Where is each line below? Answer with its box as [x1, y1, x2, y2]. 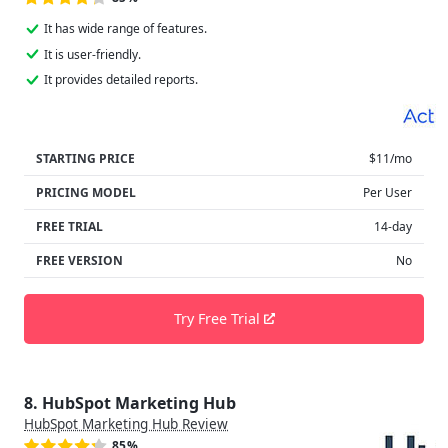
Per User [363, 184, 412, 202]
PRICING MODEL [36, 184, 136, 202]
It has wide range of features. [44, 20, 207, 38]
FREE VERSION [36, 252, 123, 270]
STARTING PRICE [36, 150, 135, 168]
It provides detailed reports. [44, 71, 198, 89]
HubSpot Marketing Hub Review [24, 413, 228, 433]
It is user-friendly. [44, 45, 141, 63]
